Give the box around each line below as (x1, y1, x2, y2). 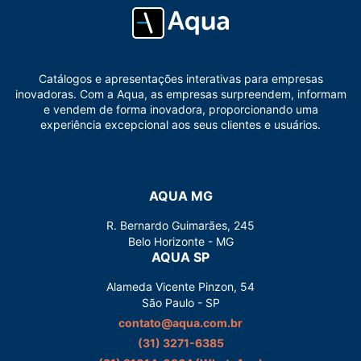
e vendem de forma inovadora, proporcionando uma (43, 102, 318, 117)
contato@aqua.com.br (118, 316, 243, 330)
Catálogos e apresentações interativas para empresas (38, 72, 323, 86)
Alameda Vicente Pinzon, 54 (106, 280, 255, 294)
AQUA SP (151, 249, 210, 266)
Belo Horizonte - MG (127, 234, 234, 249)
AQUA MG (148, 188, 213, 205)
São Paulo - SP (141, 296, 220, 310)
